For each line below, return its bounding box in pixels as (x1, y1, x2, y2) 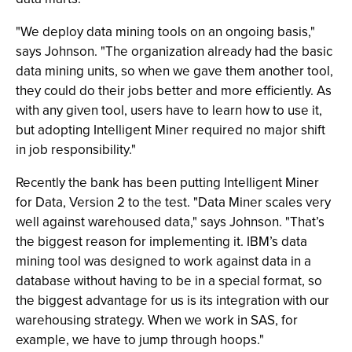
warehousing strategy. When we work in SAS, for (16, 310, 298, 329)
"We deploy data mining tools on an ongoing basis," (16, 22, 315, 41)
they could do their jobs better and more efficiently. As (16, 81, 332, 100)
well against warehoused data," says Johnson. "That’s (16, 212, 324, 231)
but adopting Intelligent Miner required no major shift (16, 120, 325, 139)
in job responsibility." (16, 140, 136, 159)
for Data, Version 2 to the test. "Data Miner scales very (16, 192, 331, 211)
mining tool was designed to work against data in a (16, 251, 311, 270)
